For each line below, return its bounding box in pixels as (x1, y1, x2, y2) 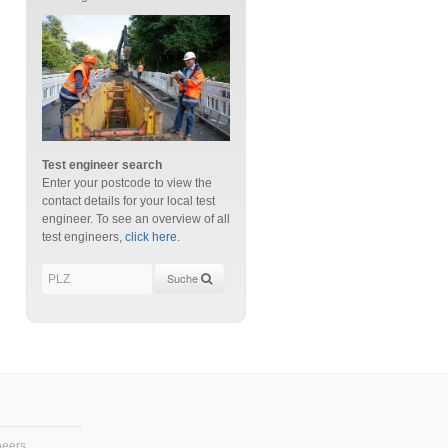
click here (125, 229, 177, 244)
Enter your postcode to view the (42, 175, 212, 190)
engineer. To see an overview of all (42, 211, 230, 226)
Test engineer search (42, 157, 162, 172)
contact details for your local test (42, 193, 215, 208)
